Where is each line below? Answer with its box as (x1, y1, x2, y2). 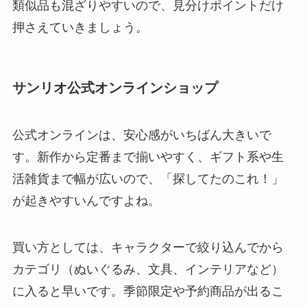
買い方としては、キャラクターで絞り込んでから (12, 240, 284, 254)
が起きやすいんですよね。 (12, 194, 160, 208)
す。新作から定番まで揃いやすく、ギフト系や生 (12, 150, 284, 164)
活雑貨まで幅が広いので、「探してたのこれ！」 (12, 172, 284, 186)
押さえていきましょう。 (12, 20, 148, 34)
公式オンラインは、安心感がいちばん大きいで (12, 128, 271, 143)
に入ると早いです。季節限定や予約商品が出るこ (12, 284, 284, 298)
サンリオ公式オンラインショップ (12, 79, 218, 95)
